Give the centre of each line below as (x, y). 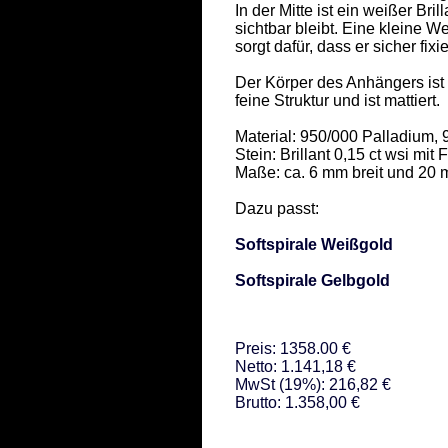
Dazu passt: (279, 208)
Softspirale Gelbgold (312, 280)
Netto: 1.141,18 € (295, 366)
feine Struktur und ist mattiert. (339, 100)
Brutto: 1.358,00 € (297, 402)
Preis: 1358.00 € (293, 348)
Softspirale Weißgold (314, 244)
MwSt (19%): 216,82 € (313, 384)
